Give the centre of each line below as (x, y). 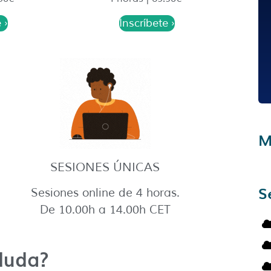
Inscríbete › (147, 23)
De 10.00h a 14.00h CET (105, 210)
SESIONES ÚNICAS (105, 168)
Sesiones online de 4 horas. (105, 193)
